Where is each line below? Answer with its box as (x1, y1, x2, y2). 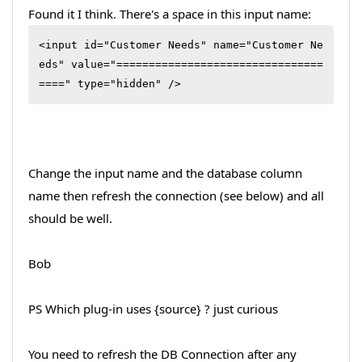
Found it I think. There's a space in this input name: (27, 5, 311, 22)
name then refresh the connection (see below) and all (27, 187, 324, 204)
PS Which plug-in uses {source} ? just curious (27, 300, 278, 317)
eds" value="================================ (38, 57, 323, 70)
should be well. (27, 209, 112, 226)
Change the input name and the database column (27, 164, 302, 181)
